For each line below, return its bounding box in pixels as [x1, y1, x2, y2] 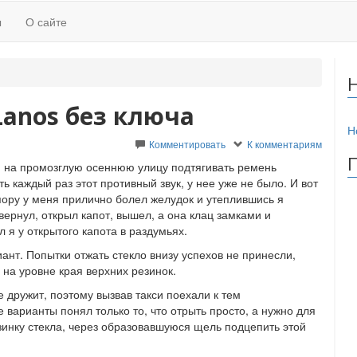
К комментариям [247, 137, 322, 151]
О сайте [25, 14, 67, 29]
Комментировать [149, 137, 226, 151]
